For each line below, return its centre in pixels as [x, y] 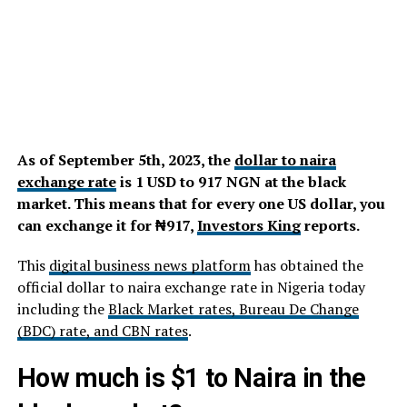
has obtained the [307, 265]
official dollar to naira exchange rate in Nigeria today [191, 287]
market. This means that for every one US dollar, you [201, 203]
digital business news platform [149, 265]
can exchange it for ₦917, [107, 225]
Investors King [248, 225]
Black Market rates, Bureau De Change [233, 308]
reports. [330, 225]
